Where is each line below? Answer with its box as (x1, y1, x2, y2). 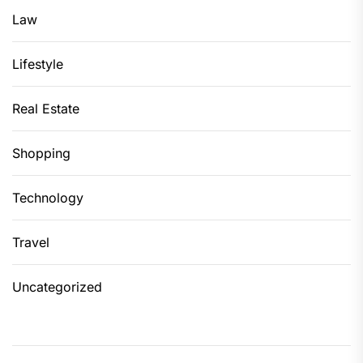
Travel (12, 233, 49, 250)
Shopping (12, 144, 70, 161)
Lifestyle (12, 55, 63, 72)
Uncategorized (12, 278, 102, 295)
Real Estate (12, 100, 79, 117)
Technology (12, 189, 83, 206)
